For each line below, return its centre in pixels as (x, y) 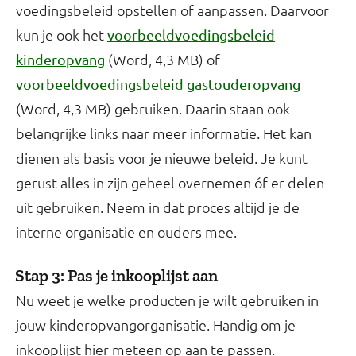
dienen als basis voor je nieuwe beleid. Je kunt (162, 158)
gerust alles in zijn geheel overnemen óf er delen (170, 183)
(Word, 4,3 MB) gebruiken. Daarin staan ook (153, 109)
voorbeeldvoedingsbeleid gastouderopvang (158, 84)
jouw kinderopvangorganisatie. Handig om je (156, 325)
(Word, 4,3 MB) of (163, 60)
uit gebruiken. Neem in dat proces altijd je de (158, 207)
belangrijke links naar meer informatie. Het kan (164, 133)
